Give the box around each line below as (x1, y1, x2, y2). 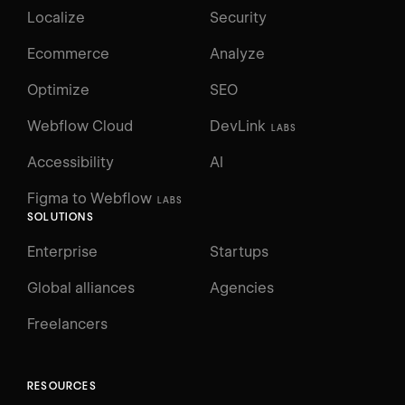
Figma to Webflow (27, 189, 152, 207)
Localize (27, 8, 85, 26)
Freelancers (27, 315, 108, 333)
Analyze (210, 44, 265, 62)
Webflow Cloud (27, 117, 133, 135)
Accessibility (27, 153, 114, 171)
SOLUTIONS (27, 209, 94, 223)
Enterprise (27, 242, 98, 260)
